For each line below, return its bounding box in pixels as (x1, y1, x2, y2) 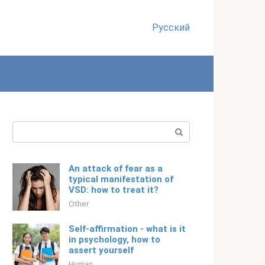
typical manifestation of (69, 174, 173, 185)
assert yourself (69, 245, 134, 256)
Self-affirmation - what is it (69, 224, 186, 234)
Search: (12, 122, 43, 134)
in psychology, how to (69, 234, 160, 245)
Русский (152, 22, 190, 33)
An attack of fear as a (69, 163, 163, 174)
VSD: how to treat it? (69, 185, 159, 195)
